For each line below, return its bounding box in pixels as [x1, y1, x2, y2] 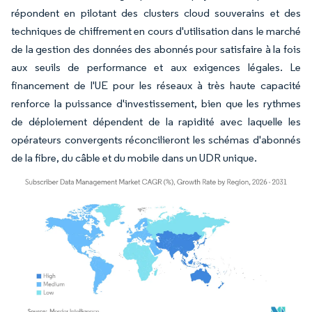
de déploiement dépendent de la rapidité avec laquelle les [11, 114, 301, 128]
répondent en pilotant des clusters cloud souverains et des [11, 6, 301, 19]
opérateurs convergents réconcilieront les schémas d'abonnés [11, 132, 301, 146]
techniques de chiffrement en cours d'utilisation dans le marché [11, 24, 301, 38]
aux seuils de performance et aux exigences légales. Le [11, 60, 301, 74]
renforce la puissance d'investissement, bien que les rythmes [11, 96, 301, 110]
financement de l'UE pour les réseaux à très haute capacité [11, 78, 301, 92]
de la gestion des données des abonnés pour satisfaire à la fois [11, 42, 301, 56]
